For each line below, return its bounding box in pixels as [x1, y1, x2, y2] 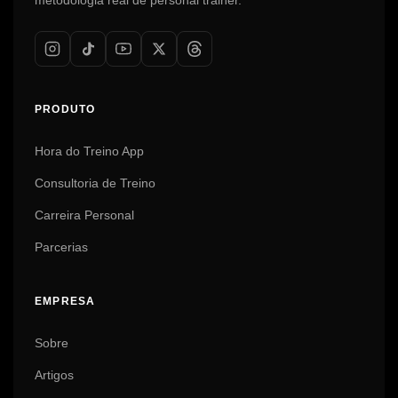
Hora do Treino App [35, 144, 144, 158]
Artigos [35, 368, 74, 382]
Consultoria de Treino [35, 176, 155, 190]
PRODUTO [35, 103, 96, 115]
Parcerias [35, 240, 88, 254]
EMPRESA [35, 295, 96, 307]
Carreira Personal [35, 208, 134, 222]
